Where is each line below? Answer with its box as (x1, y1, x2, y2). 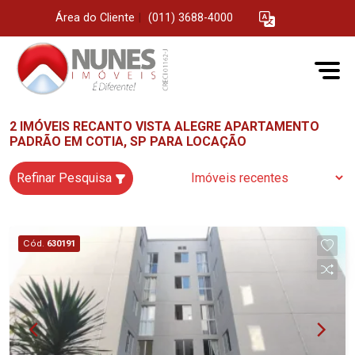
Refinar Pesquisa (17, 170, 115, 185)
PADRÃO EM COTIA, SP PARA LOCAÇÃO (10, 134, 246, 149)
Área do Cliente (55, 11, 135, 25)
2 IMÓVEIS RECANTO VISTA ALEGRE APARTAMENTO (10, 119, 319, 134)
